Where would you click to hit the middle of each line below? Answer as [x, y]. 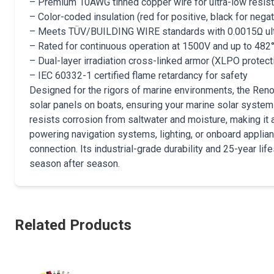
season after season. [75, 164]
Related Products [73, 225]
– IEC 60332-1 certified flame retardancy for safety [139, 76]
